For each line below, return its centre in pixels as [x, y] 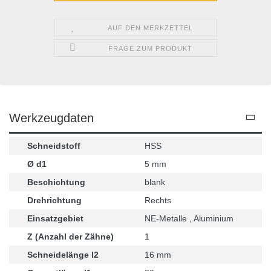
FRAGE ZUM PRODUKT [151, 48]
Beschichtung [56, 182]
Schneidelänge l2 [63, 254]
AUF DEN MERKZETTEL [151, 28]
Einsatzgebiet [55, 218]
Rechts [158, 200]
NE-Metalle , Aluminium [189, 218]
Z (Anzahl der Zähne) [70, 236]
